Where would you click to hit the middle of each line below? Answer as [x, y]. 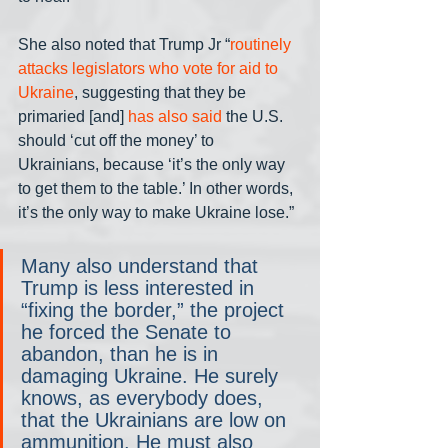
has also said [175, 116]
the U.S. [254, 116]
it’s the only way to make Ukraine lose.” [156, 212]
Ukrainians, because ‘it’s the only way [153, 164]
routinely [262, 44]
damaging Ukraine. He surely [152, 375]
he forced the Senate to [129, 331]
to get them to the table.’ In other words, [157, 188]
